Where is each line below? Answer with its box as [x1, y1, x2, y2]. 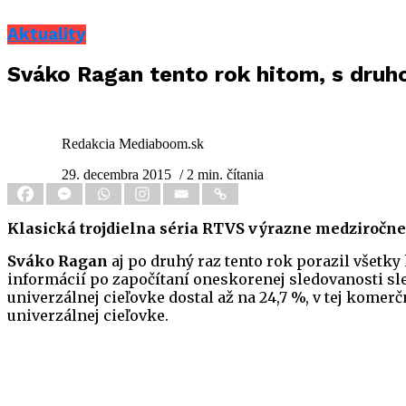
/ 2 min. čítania [179, 167, 264, 183]
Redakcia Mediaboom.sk [62, 136, 204, 152]
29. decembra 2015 [62, 167, 171, 183]
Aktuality [7, 24, 86, 44]
